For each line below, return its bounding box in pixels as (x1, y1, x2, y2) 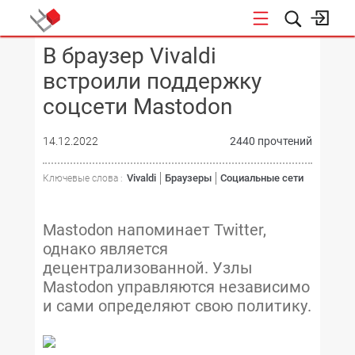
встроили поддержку (43, 68, 261, 94)
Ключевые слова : (43, 173, 123, 184)
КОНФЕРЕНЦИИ (187, 48, 263, 60)
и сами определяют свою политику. (43, 296, 311, 315)
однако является (43, 239, 168, 258)
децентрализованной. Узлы (43, 258, 253, 277)
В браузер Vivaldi (43, 43, 216, 69)
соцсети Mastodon (43, 94, 232, 120)
